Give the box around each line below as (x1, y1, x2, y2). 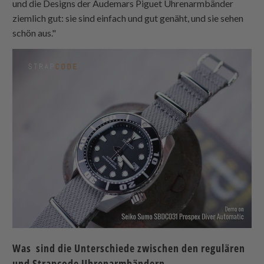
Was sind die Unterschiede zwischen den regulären (12, 240, 246, 255)
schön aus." (12, 27, 57, 38)
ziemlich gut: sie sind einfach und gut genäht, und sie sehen (12, 12, 244, 24)
